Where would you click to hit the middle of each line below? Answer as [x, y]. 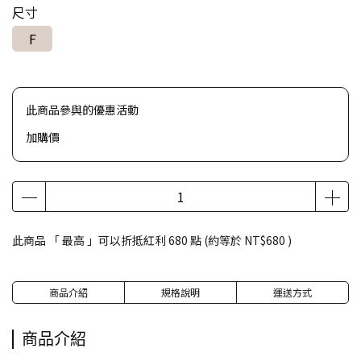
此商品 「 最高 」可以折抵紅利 [90, 240]
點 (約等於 [216, 240]
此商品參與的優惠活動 [82, 110]
